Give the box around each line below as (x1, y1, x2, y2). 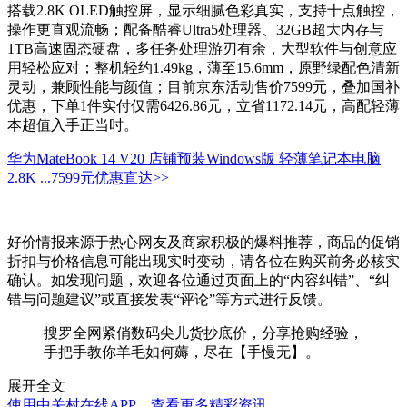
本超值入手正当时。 (7, 117, 138, 134)
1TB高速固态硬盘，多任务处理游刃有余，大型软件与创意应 (7, 41, 397, 57)
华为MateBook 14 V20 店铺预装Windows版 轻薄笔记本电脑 (7, 151, 381, 167)
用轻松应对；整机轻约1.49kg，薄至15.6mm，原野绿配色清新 (7, 60, 400, 76)
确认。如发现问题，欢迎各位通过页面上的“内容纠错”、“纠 (7, 273, 390, 289)
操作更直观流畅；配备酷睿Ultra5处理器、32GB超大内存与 (7, 22, 384, 38)
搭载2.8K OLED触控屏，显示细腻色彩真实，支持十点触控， (7, 3, 400, 19)
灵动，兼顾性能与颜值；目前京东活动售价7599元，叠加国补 (7, 79, 400, 95)
